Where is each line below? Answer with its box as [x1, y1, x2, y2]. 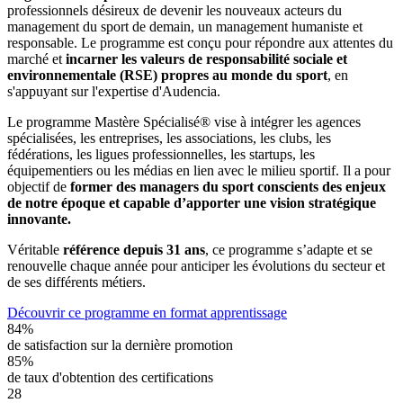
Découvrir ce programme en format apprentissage [7, 304, 287, 320]
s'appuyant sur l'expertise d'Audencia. [7, 83, 220, 99]
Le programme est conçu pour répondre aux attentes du [81, 34, 393, 50]
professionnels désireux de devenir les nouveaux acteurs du [7, 2, 342, 18]
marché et [7, 50, 66, 67]
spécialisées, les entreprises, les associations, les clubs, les [7, 130, 331, 146]
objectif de [7, 178, 67, 194]
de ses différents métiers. [7, 273, 146, 290]
